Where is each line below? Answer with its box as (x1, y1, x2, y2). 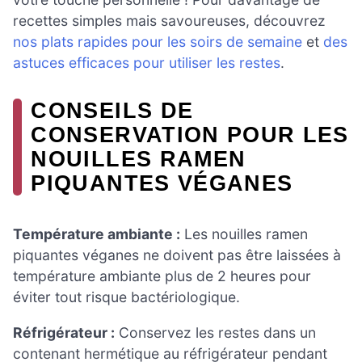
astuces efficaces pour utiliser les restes (13, 54, 280, 72)
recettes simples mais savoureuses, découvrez (13, 12, 326, 30)
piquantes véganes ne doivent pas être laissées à (13, 246, 341, 264)
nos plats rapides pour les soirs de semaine (13, 33, 302, 51)
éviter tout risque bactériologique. (13, 288, 240, 306)
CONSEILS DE (31, 98, 194, 124)
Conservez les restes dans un (115, 324, 316, 342)
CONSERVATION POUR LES (31, 122, 349, 148)
